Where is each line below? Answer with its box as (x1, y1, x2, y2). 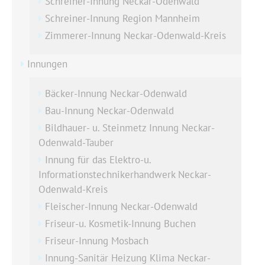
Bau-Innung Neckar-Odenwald (45, 104, 174, 117)
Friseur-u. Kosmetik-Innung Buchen (45, 216, 196, 230)
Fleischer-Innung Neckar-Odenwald (45, 199, 198, 213)
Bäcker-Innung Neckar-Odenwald (45, 86, 187, 100)
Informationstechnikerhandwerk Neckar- (38, 167, 211, 181)
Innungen (27, 57, 67, 70)
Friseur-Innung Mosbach (45, 234, 148, 247)
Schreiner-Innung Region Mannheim (45, 11, 200, 25)
